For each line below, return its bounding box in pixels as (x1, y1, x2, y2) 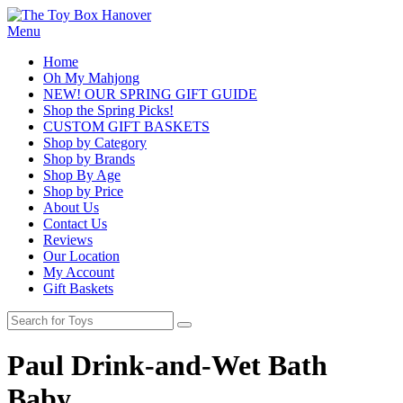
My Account (43, 264, 114, 280)
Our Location (43, 248, 120, 264)
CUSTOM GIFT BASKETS (43, 119, 210, 134)
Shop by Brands (43, 151, 135, 166)
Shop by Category (43, 135, 147, 150)
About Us (43, 200, 99, 215)
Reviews (43, 232, 93, 247)
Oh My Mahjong (43, 70, 139, 85)
